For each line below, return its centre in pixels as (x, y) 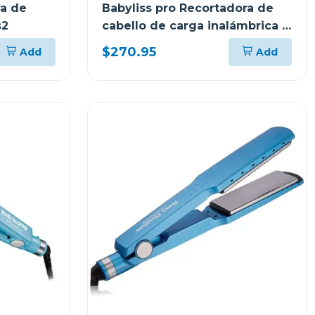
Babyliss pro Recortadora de (188, 8)
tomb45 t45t (140, 43)
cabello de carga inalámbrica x (195, 26)
